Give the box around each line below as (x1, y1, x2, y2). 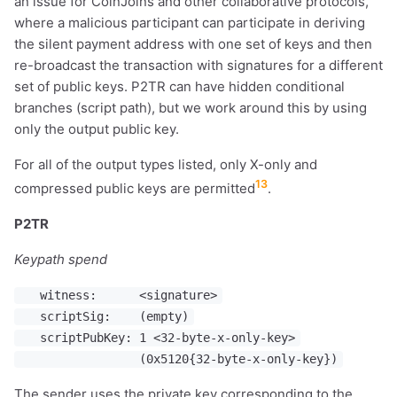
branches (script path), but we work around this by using (14, 99, 367, 117)
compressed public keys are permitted (14, 180, 255, 198)
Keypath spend (14, 251, 107, 269)
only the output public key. (14, 121, 179, 138)
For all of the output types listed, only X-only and (14, 156, 317, 174)
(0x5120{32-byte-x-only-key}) (19, 352, 339, 367)
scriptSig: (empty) (19, 309, 190, 324)
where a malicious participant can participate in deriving (14, 14, 365, 32)
